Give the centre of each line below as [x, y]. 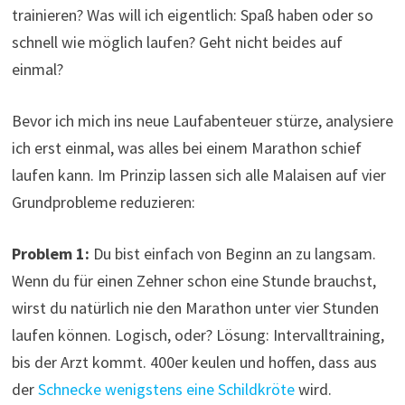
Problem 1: [50, 254]
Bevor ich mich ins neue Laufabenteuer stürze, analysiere [202, 121]
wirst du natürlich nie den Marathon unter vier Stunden [195, 308]
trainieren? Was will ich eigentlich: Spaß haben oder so [192, 15]
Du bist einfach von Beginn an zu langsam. [232, 254]
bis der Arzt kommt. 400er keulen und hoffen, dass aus [194, 363]
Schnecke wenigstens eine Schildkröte [166, 390]
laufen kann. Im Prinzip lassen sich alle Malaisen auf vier [198, 175]
